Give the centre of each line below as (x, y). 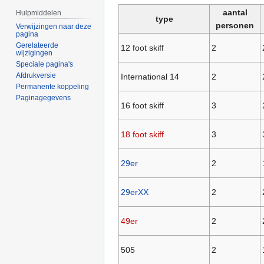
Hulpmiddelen (39, 13)
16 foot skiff (142, 106)
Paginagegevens (44, 98)
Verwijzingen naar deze (54, 27)
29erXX (134, 192)
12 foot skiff (142, 48)
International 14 (150, 77)
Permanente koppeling (53, 87)
